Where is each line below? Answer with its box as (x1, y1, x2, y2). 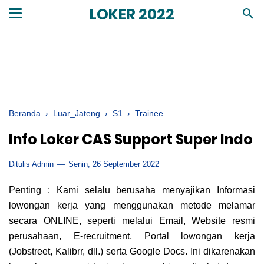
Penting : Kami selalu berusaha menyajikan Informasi (9, 184, 255, 195)
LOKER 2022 (90, 4, 174, 25)
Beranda (9, 108, 41, 118)
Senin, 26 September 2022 (66, 160, 159, 169)
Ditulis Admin (9, 160, 56, 169)
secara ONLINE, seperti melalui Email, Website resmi (9, 215, 255, 226)
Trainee (135, 108, 163, 118)
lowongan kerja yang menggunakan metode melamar (9, 200, 255, 210)
